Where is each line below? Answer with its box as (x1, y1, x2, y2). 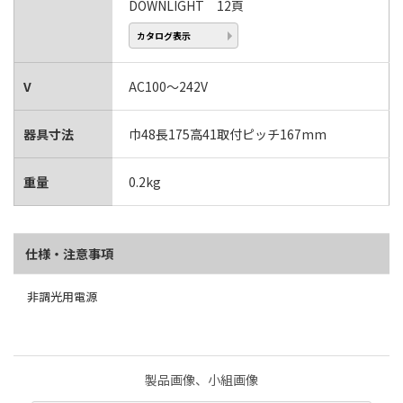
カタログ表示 (137, 28, 192, 42)
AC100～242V (129, 77, 208, 96)
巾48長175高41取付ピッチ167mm (129, 125, 327, 144)
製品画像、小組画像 (145, 371, 258, 390)
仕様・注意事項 (24, 244, 113, 263)
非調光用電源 (27, 288, 97, 306)
